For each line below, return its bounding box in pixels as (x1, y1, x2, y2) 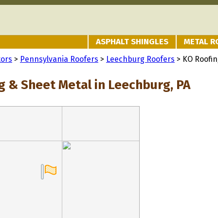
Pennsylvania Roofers (20, 54, 98, 64)
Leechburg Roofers (106, 54, 175, 64)
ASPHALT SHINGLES (96, 36, 168, 47)
